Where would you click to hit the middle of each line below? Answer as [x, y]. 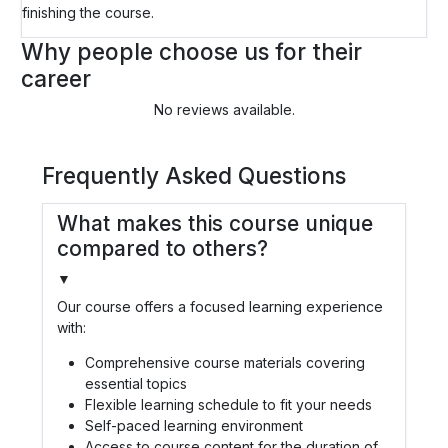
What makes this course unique [215, 223]
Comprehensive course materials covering [225, 362]
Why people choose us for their [191, 51]
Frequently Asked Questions [194, 175]
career [56, 78]
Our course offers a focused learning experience [220, 306]
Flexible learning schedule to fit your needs [228, 404]
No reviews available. [224, 109]
